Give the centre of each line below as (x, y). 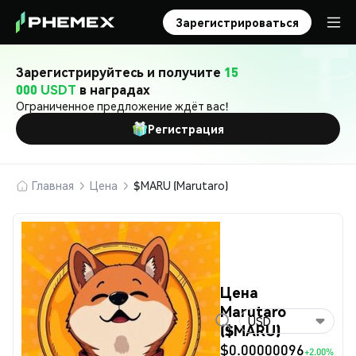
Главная (53, 185)
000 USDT (46, 89)
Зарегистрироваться (237, 22)
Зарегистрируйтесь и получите (120, 72)
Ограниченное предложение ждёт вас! (122, 106)
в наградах (113, 89)
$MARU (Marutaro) (181, 185)
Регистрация (186, 129)
